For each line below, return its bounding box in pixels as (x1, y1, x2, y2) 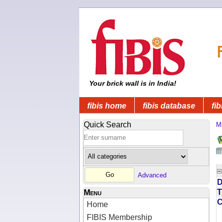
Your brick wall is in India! (87, 79, 176, 87)
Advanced (138, 171, 166, 179)
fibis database (143, 101, 195, 110)
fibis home (87, 101, 126, 110)
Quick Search (84, 120, 131, 129)
